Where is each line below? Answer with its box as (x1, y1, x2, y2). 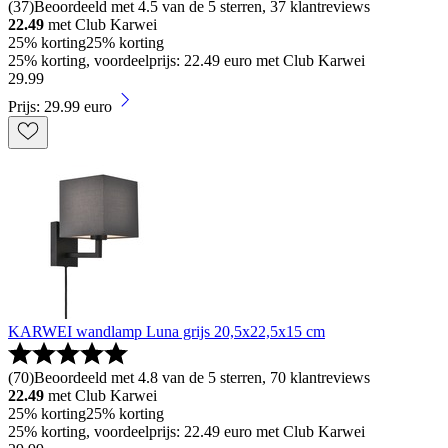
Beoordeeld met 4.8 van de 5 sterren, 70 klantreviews (34, 369, 370, 387)
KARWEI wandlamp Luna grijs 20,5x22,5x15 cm (8, 323, 325, 341)
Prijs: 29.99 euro (8, 98, 112, 116)
